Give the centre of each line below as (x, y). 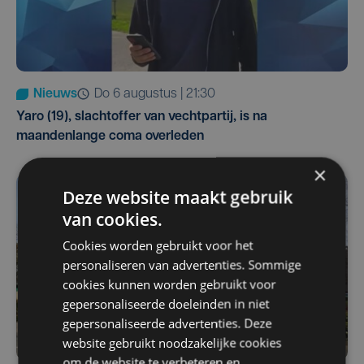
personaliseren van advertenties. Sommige (182, 264)
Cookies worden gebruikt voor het (158, 245)
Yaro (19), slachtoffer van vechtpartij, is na (142, 117)
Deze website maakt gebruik (178, 197)
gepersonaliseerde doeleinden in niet (166, 303)
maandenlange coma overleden (110, 136)
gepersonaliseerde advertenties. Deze (167, 323)
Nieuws (55, 94)
